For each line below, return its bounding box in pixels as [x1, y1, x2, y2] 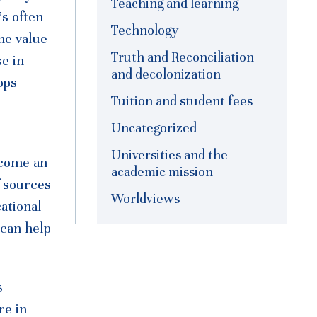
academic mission [111, 163, 213, 180]
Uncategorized [111, 120, 197, 137]
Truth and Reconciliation [111, 49, 254, 66]
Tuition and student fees [111, 93, 253, 110]
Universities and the [111, 146, 228, 163]
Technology [111, 22, 179, 39]
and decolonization [111, 66, 221, 83]
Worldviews [111, 190, 180, 207]
